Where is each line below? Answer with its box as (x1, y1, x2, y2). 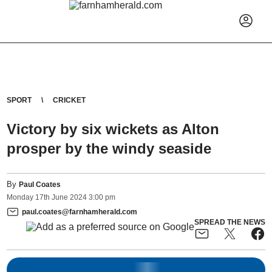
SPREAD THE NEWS (194, 217, 265, 226)
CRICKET (53, 96, 86, 104)
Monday (7, 193, 34, 202)
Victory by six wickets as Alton (7, 121, 220, 137)
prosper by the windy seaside (7, 140, 212, 157)
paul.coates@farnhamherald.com (22, 207, 138, 216)
